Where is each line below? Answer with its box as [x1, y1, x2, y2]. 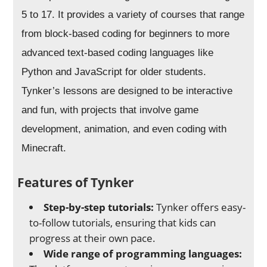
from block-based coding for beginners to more [21, 28, 230, 40]
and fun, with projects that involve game [21, 104, 199, 116]
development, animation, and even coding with [21, 123, 227, 135]
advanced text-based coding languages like [21, 47, 214, 59]
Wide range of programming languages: [44, 247, 243, 261]
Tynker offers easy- [154, 200, 246, 215]
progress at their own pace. [29, 231, 156, 246]
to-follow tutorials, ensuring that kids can [29, 216, 216, 230]
